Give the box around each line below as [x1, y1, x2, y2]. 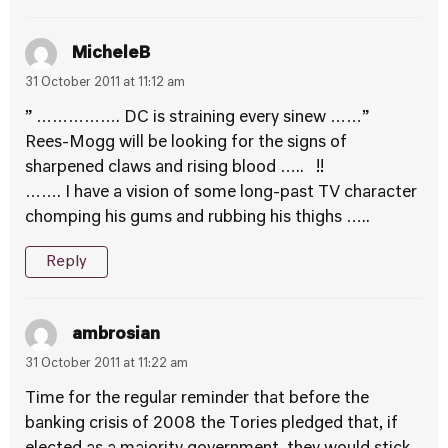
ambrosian [72, 326, 160, 343]
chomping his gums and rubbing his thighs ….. [25, 210, 370, 226]
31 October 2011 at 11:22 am [25, 358, 188, 370]
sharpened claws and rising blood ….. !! [25, 160, 324, 176]
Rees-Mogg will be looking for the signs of [25, 135, 347, 151]
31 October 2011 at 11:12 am [25, 77, 185, 89]
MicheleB [72, 45, 150, 62]
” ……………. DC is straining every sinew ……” [25, 110, 369, 126]
